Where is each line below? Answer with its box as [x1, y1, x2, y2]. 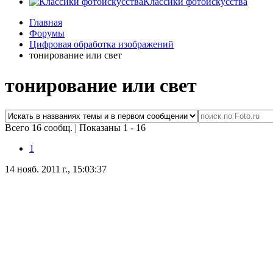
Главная [29, 17, 62, 28]
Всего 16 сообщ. [5, 122, 75, 133]
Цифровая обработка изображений [29, 39, 174, 50]
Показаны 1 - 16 [79, 122, 146, 133]
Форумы [29, 28, 65, 39]
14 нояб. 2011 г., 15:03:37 [5, 164, 107, 175]
